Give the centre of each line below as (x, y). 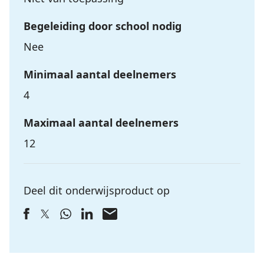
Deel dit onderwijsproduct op (97, 190)
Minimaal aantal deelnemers (100, 74)
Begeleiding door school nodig (103, 26)
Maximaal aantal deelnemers (101, 123)
